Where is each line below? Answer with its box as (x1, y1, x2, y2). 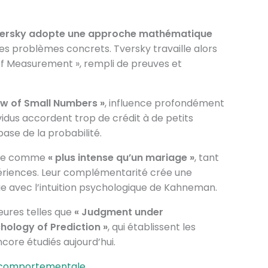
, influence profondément (104, 96, 224, 110)
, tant (194, 151, 219, 165)
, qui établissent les (107, 220, 196, 234)
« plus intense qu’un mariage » (47, 151, 194, 165)
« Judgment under (74, 205, 163, 219)
